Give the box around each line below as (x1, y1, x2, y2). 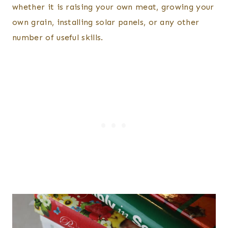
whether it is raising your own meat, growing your (12, 2, 214, 12)
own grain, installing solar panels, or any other (12, 17, 199, 27)
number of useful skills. (12, 33, 106, 43)
